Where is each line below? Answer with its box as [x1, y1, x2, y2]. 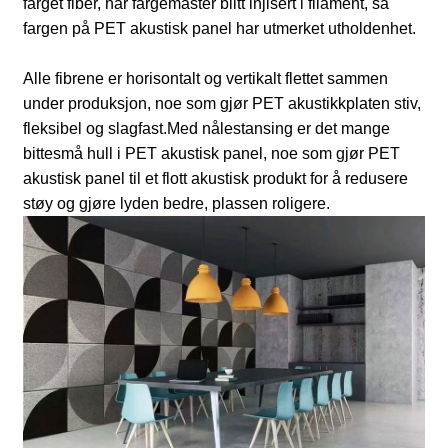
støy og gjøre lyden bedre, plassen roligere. [23, 194, 331, 212]
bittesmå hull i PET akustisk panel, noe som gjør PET [23, 144, 401, 162]
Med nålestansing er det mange [167, 119, 391, 137]
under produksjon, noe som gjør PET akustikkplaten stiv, [23, 94, 422, 112]
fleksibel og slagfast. [23, 119, 168, 137]
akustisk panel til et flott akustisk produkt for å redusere [23, 169, 409, 187]
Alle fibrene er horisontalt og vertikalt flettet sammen [23, 69, 389, 87]
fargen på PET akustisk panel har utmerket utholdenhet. [23, 19, 417, 37]
